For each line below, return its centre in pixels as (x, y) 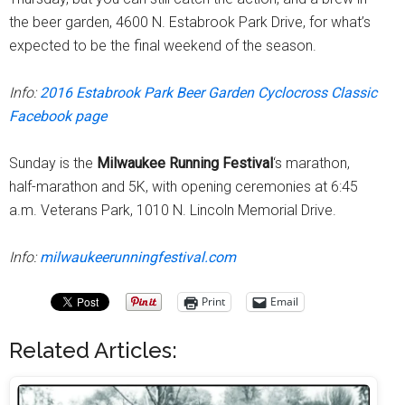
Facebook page (58, 116)
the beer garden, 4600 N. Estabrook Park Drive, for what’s (190, 22)
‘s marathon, (311, 163)
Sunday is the (53, 163)
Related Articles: (93, 350)
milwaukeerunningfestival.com (138, 257)
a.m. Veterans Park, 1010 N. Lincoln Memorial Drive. (173, 210)
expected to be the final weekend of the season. (163, 45)
